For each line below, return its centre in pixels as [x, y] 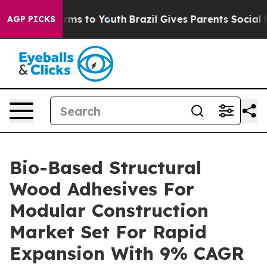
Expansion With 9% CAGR [127, 253]
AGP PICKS [31, 19]
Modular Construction [109, 210]
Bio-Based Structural [105, 167]
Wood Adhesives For [102, 189]
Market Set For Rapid [108, 232]
